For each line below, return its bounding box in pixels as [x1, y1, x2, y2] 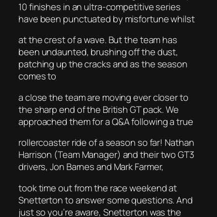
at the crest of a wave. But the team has [18, 33, 177, 46]
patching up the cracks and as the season [18, 58, 187, 71]
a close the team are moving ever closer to [18, 91, 188, 104]
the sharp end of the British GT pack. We [18, 103, 179, 116]
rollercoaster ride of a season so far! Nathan [18, 136, 194, 149]
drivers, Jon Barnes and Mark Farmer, [18, 160, 166, 173]
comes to [18, 70, 59, 83]
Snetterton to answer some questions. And [18, 193, 193, 206]
